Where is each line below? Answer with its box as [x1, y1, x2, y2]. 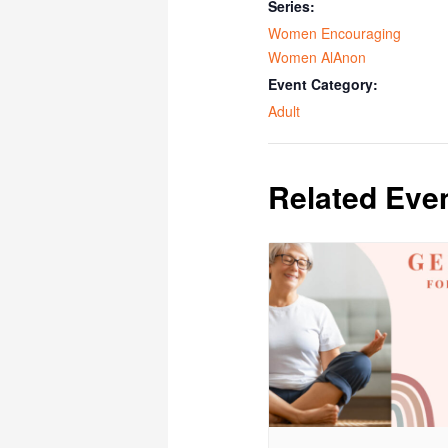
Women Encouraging [268, 22, 402, 43]
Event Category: [268, 73, 379, 94]
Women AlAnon [268, 46, 367, 67]
